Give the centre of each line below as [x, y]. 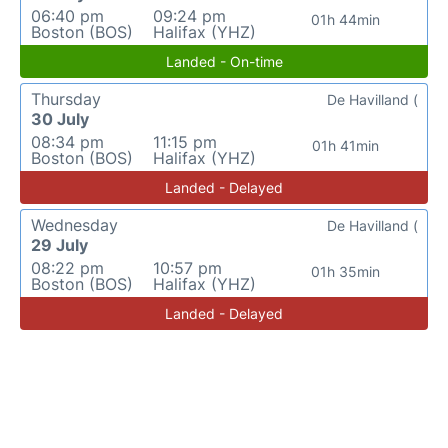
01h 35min [346, 271]
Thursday [66, 99]
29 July [59, 245]
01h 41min [346, 145]
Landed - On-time [224, 61]
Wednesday [74, 225]
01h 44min [346, 19]
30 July [60, 119]
